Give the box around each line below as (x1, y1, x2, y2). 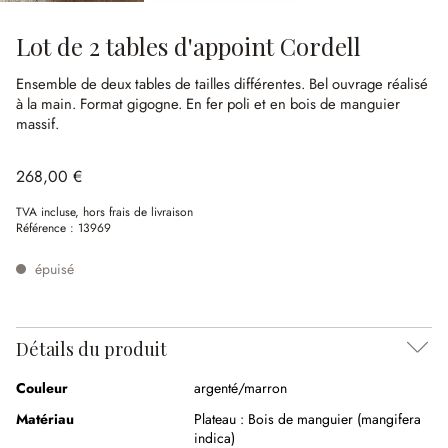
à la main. (16, 93, 80, 115)
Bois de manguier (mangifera (248, 409, 421, 429)
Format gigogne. (80, 93, 186, 115)
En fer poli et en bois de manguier (186, 93, 400, 115)
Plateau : (194, 409, 244, 429)
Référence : (16, 219, 78, 237)
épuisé (31, 259, 74, 279)
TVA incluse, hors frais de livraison (16, 203, 193, 221)
